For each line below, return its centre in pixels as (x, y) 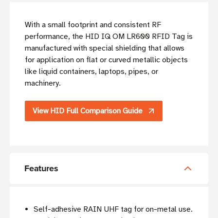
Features (41, 169)
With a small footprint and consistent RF (93, 25)
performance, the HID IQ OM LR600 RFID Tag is (109, 37)
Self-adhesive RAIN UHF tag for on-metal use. (113, 209)
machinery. (43, 83)
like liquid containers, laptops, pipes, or (91, 72)
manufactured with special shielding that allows (105, 48)
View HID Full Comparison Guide (88, 111)
